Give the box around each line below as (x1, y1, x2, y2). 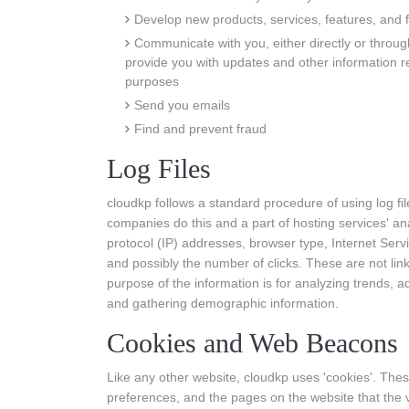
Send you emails (134, 98, 230, 112)
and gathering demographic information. (107, 296, 339, 310)
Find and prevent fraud (134, 121, 267, 136)
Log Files (107, 153, 211, 184)
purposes (125, 74, 179, 89)
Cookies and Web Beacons (107, 328, 398, 358)
